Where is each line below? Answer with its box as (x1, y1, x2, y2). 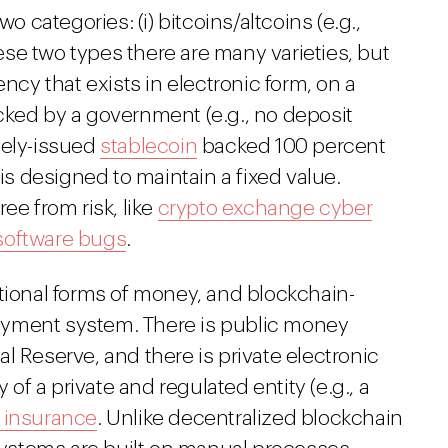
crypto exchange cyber (157, 198, 373, 219)
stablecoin (100, 136, 198, 157)
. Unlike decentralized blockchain (97, 408, 403, 429)
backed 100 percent (197, 136, 386, 157)
